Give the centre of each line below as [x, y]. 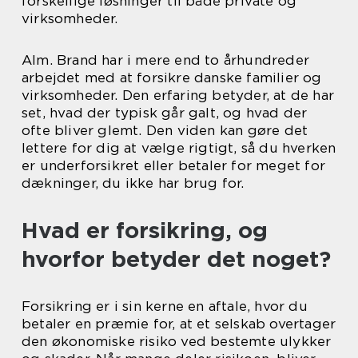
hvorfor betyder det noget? [176, 259]
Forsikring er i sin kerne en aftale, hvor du [165, 306]
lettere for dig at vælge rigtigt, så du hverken [179, 148]
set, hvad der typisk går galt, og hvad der [165, 113]
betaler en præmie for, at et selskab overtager [179, 324]
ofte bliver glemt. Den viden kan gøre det [165, 130]
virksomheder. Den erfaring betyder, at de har [178, 95]
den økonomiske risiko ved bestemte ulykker [177, 341]
